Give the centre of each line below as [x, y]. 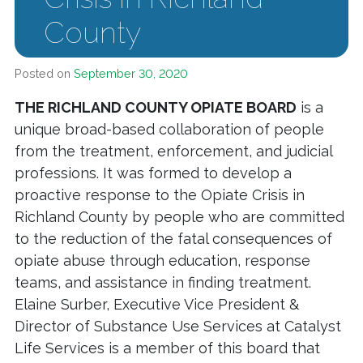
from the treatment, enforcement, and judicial [173, 152]
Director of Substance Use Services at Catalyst [178, 327]
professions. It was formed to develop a [153, 173]
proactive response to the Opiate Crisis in [160, 195]
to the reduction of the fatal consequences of [173, 239]
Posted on [44, 74]
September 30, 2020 [131, 74]
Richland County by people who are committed [179, 217]
